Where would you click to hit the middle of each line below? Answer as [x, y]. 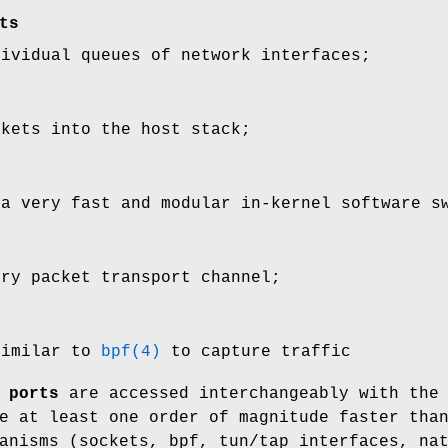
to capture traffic [256, 351]
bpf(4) [131, 351]
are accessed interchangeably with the [249, 393]
